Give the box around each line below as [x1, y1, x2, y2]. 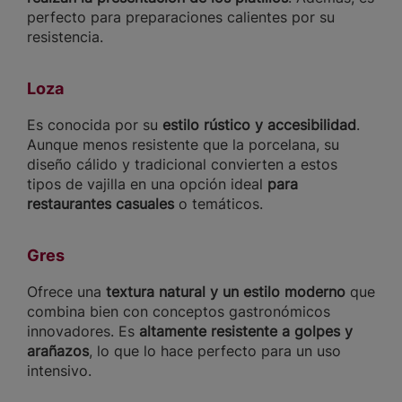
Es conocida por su [27, 116, 162, 135]
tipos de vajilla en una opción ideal [27, 175, 267, 194]
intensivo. [27, 362, 92, 380]
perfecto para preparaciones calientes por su [27, 8, 335, 27]
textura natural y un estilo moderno [106, 283, 345, 301]
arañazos [27, 342, 89, 361]
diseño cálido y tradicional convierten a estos [27, 155, 337, 174]
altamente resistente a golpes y [139, 322, 353, 341]
